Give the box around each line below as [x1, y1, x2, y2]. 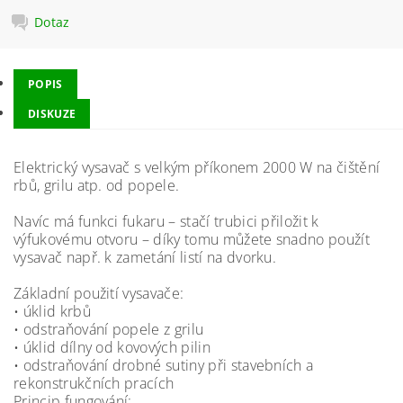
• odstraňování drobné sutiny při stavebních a [13, 355, 314, 375]
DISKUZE [28, 106, 76, 121]
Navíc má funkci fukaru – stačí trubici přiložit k [13, 211, 319, 231]
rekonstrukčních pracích [13, 373, 175, 393]
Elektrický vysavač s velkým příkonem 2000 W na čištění [13, 157, 381, 177]
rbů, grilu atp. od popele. [13, 175, 180, 195]
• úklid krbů [13, 301, 91, 321]
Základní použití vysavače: [13, 283, 184, 303]
